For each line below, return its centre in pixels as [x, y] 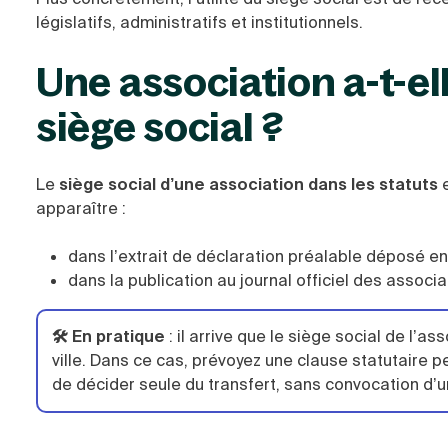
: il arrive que [215, 336]
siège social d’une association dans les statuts [248, 184]
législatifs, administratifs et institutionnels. [199, 22]
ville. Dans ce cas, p [127, 360]
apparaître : [81, 208]
